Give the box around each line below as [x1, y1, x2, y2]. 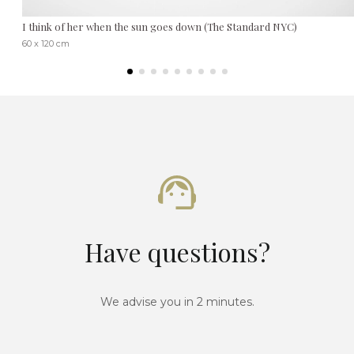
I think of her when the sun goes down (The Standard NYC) [22, 20, 297, 34]
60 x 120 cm [22, 38, 70, 50]
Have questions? [84, 235, 270, 269]
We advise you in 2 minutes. [100, 295, 254, 310]
